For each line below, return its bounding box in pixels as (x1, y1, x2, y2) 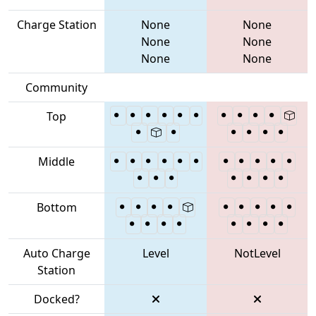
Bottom (36, 199, 77, 215)
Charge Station (16, 16, 97, 32)
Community (25, 79, 87, 95)
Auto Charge (23, 245, 90, 261)
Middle (38, 153, 75, 169)
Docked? (33, 291, 80, 307)
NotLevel (233, 245, 281, 261)
